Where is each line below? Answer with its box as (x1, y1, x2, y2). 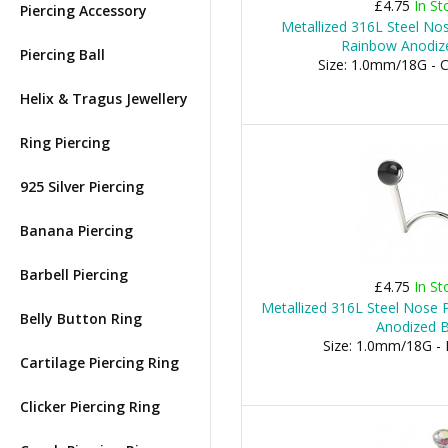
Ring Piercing (20, 133, 110, 152)
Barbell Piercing (20, 265, 128, 284)
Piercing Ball (20, 45, 105, 64)
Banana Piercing (20, 221, 133, 240)
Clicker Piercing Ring (20, 397, 160, 416)
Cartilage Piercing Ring (20, 353, 179, 372)
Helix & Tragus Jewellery (20, 89, 188, 108)
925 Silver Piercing (20, 177, 144, 196)
